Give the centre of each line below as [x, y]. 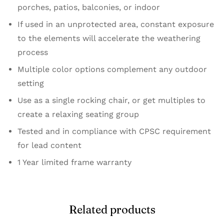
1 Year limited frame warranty [74, 162]
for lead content [49, 145]
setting [31, 83]
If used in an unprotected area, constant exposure [116, 24]
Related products [112, 210]
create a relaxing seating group [78, 114]
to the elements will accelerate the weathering [109, 38]
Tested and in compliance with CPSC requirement [114, 131]
